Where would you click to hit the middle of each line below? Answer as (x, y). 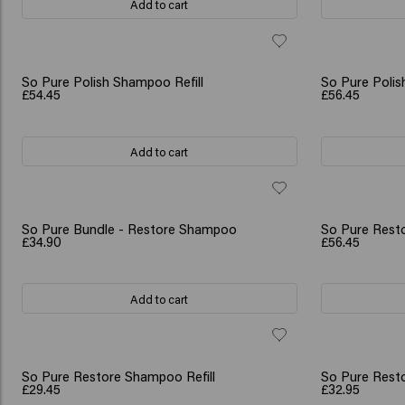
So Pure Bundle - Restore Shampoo (130, 228)
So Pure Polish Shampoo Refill (113, 81)
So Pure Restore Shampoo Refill (119, 376)
